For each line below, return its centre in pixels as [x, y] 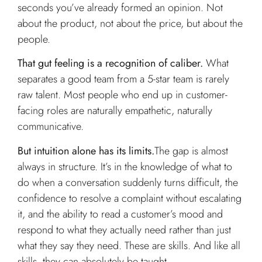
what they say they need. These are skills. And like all [129, 245]
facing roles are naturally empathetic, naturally [115, 111]
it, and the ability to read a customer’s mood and [120, 214]
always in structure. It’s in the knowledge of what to [125, 166]
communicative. [51, 127]
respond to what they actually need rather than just [124, 230]
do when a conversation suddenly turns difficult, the [128, 182]
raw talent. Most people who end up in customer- [123, 95]
